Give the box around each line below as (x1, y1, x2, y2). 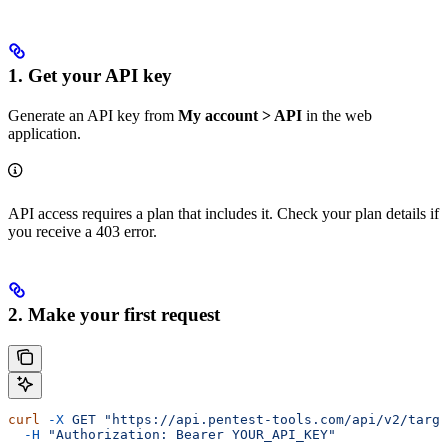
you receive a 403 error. (8, 222, 157, 240)
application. (8, 124, 81, 142)
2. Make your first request (8, 304, 220, 326)
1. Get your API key (8, 64, 172, 86)
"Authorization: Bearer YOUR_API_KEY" (40, 427, 336, 443)
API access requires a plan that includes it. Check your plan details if (8, 204, 439, 222)
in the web (302, 106, 372, 124)
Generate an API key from (8, 106, 178, 124)
